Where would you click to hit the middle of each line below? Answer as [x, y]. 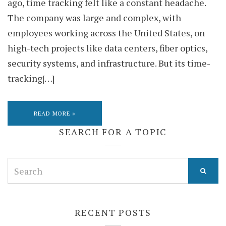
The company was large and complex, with [94, 18]
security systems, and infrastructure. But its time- [109, 63]
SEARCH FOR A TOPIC [113, 132]
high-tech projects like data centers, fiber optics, [107, 48]
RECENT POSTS [113, 213]
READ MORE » [55, 114]
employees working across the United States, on [106, 33]
